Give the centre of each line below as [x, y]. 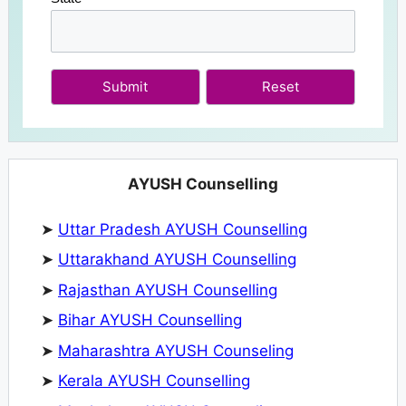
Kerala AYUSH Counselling [154, 381]
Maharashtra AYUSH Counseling [176, 350]
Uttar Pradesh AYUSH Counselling [183, 229]
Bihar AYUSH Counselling [150, 320]
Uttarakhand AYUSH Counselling [177, 260]
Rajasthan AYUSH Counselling [168, 290]
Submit [126, 86]
